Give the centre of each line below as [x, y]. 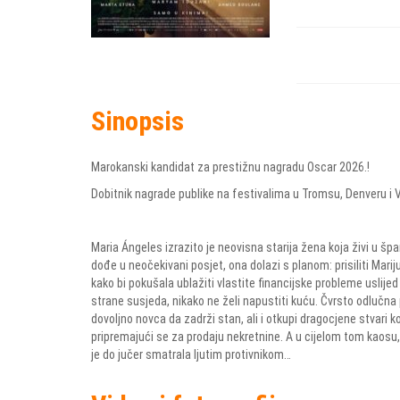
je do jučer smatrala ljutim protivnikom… [191, 355]
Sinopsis [137, 121]
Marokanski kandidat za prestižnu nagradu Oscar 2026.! [230, 167]
